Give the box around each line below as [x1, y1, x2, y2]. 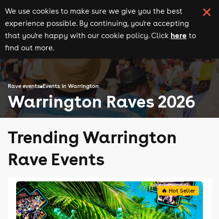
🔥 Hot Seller [161, 187, 196, 194]
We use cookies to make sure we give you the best [5, 6, 182, 16]
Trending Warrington [8, 126, 177, 148]
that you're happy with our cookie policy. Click [5, 31, 169, 40]
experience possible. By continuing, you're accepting [5, 19, 189, 28]
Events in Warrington [43, 83, 99, 90]
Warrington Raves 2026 [8, 90, 195, 112]
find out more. [5, 43, 54, 52]
